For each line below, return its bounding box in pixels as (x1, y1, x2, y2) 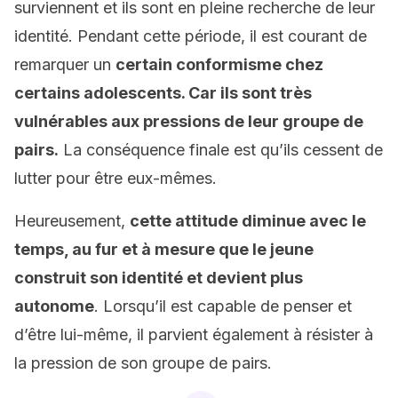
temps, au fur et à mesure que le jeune (14, 240, 314, 259)
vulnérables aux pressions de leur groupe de (14, 112, 363, 131)
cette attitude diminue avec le (130, 211, 366, 230)
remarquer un (14, 55, 115, 74)
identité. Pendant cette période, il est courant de (14, 27, 367, 45)
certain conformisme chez (115, 55, 323, 74)
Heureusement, (14, 211, 130, 230)
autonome (14, 297, 94, 315)
